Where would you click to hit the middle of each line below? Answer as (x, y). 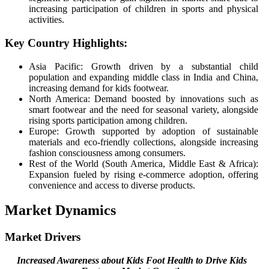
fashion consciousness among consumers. (107, 153)
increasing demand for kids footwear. (99, 88)
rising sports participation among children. (108, 120)
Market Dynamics (60, 210)
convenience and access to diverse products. (112, 185)
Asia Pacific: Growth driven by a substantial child (144, 66)
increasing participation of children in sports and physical (144, 9)
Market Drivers (43, 237)
